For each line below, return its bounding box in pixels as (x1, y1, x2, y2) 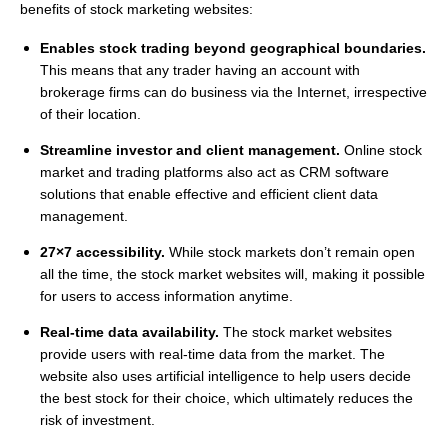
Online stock (340, 142, 422, 158)
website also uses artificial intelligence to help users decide (40, 368, 411, 384)
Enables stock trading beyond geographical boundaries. (40, 40, 426, 56)
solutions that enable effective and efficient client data (40, 186, 378, 202)
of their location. (40, 106, 141, 122)
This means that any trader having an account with (40, 62, 360, 78)
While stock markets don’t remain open (165, 244, 415, 260)
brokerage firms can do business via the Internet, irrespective (40, 84, 427, 100)
